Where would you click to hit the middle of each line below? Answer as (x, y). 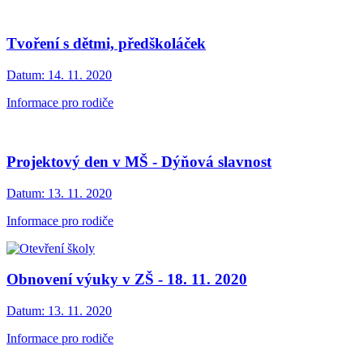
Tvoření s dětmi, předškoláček (106, 44)
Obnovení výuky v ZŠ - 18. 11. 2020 (127, 280)
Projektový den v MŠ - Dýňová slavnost (139, 161)
